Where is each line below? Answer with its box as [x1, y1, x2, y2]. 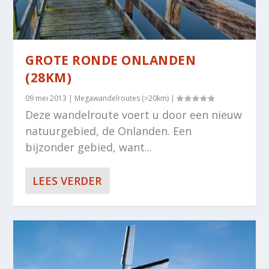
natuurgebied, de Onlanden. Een [25, 123, 192, 138]
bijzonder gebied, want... [25, 139, 153, 154]
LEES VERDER [32, 173, 102, 188]
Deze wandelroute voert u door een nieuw [25, 107, 243, 122]
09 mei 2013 [25, 92, 67, 103]
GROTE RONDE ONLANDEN [25, 51, 196, 68]
